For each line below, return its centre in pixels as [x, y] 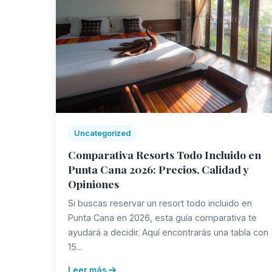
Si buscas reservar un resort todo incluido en [160, 203]
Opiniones [93, 183]
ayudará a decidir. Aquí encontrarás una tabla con [168, 232]
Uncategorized [102, 133]
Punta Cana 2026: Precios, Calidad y [158, 169]
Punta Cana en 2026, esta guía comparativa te [162, 217]
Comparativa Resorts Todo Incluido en [165, 154]
